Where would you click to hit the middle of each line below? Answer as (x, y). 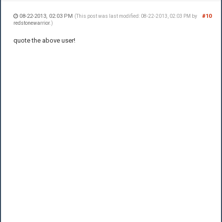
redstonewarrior (31, 23)
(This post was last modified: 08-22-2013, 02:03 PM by (136, 16)
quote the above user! (44, 40)
